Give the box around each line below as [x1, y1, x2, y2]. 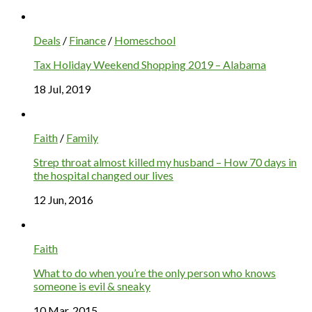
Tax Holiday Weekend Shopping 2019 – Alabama [33, 58, 266, 72]
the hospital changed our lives [33, 169, 173, 182]
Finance [69, 33, 106, 47]
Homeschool [114, 33, 175, 47]
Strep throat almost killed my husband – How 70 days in [33, 155, 297, 169]
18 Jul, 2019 [33, 82, 91, 96]
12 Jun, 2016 [33, 193, 93, 207]
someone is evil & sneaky [33, 279, 150, 293]
